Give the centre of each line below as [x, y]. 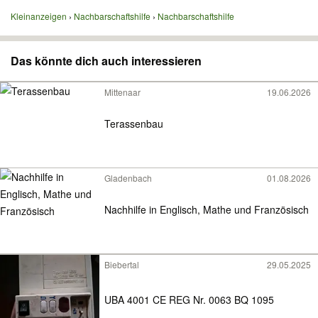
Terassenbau [134, 124]
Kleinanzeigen [39, 16]
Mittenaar [122, 92]
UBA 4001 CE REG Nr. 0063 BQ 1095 [189, 299]
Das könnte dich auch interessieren [106, 61]
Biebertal [122, 264]
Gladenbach [128, 178]
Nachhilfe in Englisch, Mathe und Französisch [207, 210]
